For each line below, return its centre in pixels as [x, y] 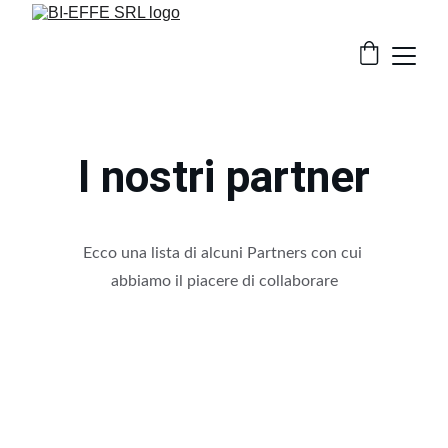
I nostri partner [224, 177]
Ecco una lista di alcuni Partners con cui [224, 253]
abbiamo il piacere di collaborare [224, 281]
